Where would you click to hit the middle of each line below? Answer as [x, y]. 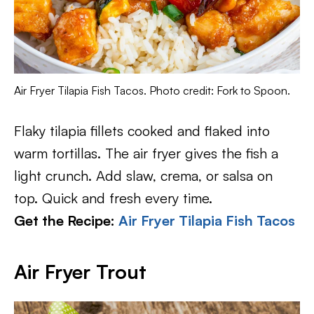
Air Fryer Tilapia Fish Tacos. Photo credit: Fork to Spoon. [152, 90]
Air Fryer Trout [80, 271]
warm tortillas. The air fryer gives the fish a [146, 153]
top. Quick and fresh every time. [113, 198]
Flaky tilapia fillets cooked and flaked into [142, 130]
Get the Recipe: [66, 220]
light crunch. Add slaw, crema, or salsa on [143, 175]
